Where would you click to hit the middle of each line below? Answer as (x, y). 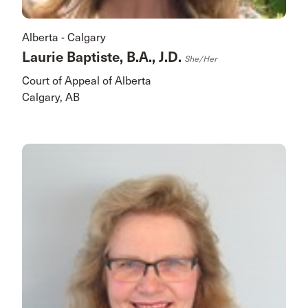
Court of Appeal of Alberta (87, 81)
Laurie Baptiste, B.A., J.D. (103, 58)
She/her (201, 59)
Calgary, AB (51, 98)
